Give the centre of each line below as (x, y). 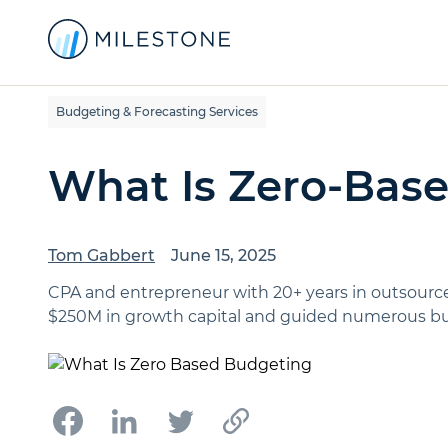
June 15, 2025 (223, 255)
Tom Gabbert (101, 255)
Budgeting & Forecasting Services (157, 111)
